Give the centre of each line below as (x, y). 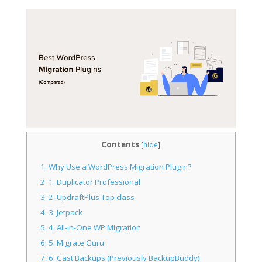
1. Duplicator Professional (94, 182)
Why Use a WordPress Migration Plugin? (119, 167)
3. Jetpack (65, 213)
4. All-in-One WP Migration (94, 228)
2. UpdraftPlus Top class (91, 197)
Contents (120, 144)
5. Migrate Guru (76, 243)
